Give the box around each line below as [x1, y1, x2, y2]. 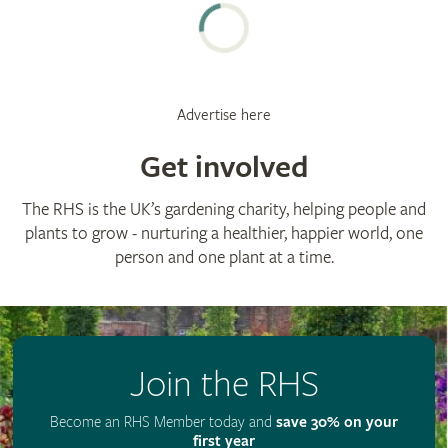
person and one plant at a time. [114, 246, 334, 268]
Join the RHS [129, 362, 319, 407]
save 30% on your [276, 412, 398, 432]
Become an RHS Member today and [50, 412, 276, 431]
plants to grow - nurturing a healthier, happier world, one [25, 222, 423, 244]
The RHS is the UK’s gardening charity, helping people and [22, 198, 426, 220]
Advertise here [177, 105, 271, 124]
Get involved [139, 148, 309, 186]
